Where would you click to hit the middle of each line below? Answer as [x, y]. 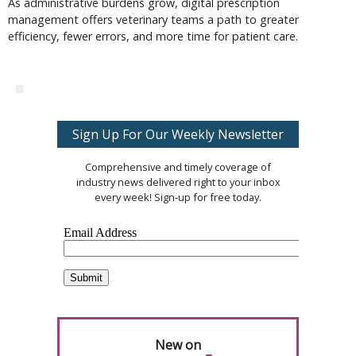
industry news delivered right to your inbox [178, 182]
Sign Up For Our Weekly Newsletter [178, 134]
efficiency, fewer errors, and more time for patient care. [153, 36]
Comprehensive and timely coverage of [178, 167]
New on [178, 345]
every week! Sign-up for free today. [178, 197]
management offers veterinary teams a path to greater [153, 19]
